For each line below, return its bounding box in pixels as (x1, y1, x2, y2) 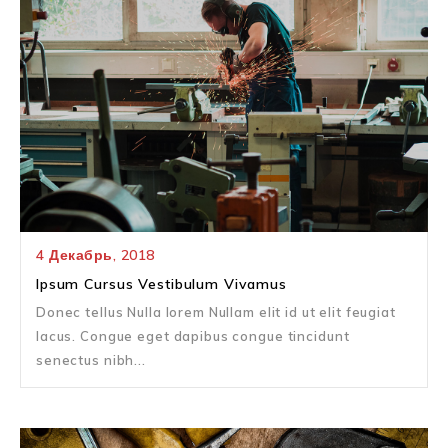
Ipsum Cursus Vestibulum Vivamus (36, 275, 287, 294)
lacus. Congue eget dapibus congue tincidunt (36, 328, 350, 345)
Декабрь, (49, 246, 121, 265)
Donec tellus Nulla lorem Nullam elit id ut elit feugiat (36, 304, 396, 321)
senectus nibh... (36, 352, 146, 369)
